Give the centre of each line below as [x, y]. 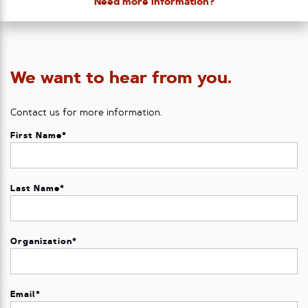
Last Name [35, 189]
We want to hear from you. [121, 79]
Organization [42, 242]
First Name [36, 136]
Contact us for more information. [86, 113]
